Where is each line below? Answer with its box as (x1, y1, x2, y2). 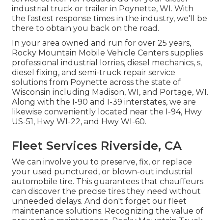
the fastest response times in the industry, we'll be (12, 13, 207, 23)
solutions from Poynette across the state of (12, 77, 181, 87)
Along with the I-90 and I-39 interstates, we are (12, 97, 196, 107)
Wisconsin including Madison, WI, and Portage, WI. (12, 87, 208, 97)
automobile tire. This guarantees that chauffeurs (12, 176, 203, 186)
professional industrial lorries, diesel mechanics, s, (12, 57, 202, 67)
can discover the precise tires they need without (12, 186, 201, 196)
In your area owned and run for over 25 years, (12, 38, 191, 48)
